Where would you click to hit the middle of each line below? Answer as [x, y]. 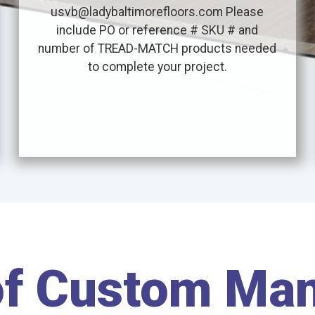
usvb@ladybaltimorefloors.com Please [157, 12]
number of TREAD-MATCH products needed [157, 49]
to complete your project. [157, 67]
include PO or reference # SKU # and [157, 31]
